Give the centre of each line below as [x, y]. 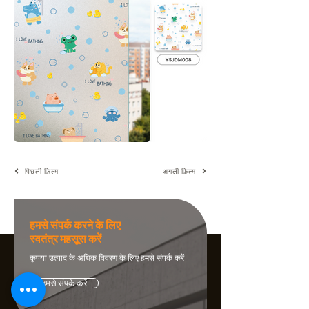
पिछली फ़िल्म [42, 171]
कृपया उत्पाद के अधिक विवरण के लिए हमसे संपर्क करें [107, 258]
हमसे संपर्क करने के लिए [75, 225]
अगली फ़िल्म [179, 171]
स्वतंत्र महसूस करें [66, 239]
